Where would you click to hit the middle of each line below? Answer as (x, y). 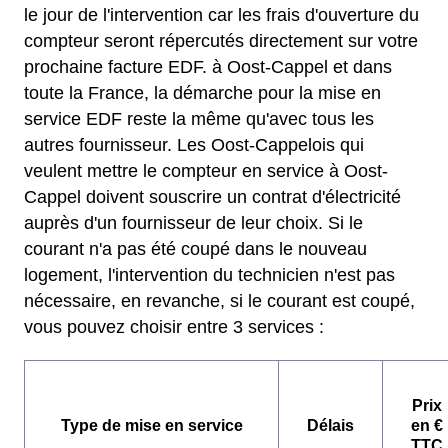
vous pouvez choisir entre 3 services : (174, 327)
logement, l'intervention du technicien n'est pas (209, 275)
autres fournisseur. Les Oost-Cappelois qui (194, 145)
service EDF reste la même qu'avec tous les (199, 119)
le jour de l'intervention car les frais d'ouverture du (221, 15)
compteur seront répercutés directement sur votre (221, 41)
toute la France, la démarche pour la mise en (202, 93)
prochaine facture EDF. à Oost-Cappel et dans (208, 67)
